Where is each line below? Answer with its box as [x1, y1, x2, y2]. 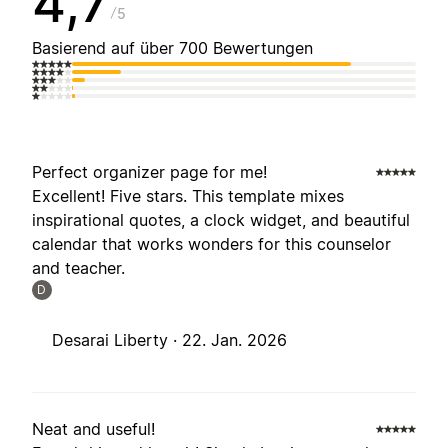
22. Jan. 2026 [182, 330, 287, 351]
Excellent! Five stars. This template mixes [32, 186, 344, 207]
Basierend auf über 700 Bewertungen [32, 38, 313, 59]
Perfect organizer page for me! [32, 162, 267, 183]
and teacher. [32, 258, 125, 279]
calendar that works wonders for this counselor [32, 234, 391, 255]
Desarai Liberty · [52, 330, 182, 351]
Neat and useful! [32, 419, 155, 440]
